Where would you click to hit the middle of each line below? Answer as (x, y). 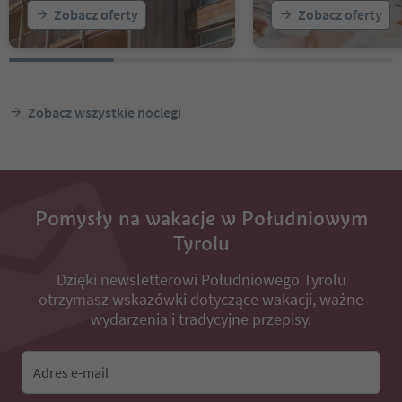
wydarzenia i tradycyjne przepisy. (201, 319)
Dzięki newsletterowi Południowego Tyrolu (201, 280)
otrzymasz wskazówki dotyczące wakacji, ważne (201, 299)
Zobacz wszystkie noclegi (105, 112)
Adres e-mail (71, 372)
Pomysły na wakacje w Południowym (201, 218)
